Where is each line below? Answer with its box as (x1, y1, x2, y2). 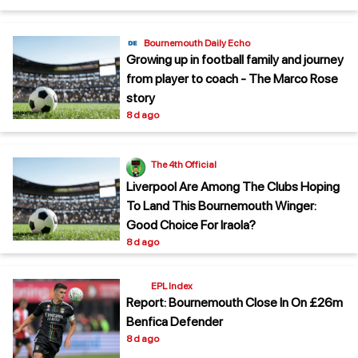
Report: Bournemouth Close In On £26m (126, 295, 343, 311)
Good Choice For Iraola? (126, 217, 256, 233)
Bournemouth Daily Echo (144, 38, 250, 50)
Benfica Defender (126, 314, 223, 330)
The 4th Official (151, 159, 217, 171)
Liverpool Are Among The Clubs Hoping (126, 179, 340, 195)
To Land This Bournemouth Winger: (126, 198, 316, 214)
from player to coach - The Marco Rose (126, 71, 338, 87)
